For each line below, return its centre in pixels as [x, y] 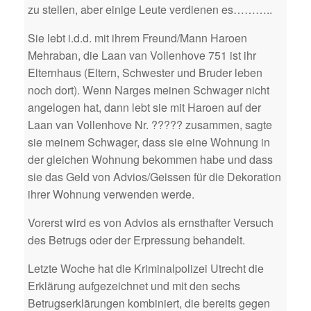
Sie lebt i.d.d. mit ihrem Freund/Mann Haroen [137, 37]
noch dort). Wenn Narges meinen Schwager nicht [149, 90]
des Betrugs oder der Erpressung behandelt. [136, 239]
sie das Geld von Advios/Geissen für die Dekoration [154, 176]
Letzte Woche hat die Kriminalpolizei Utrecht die [146, 268]
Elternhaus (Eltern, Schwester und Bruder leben [145, 72]
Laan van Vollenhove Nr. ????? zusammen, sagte [150, 124]
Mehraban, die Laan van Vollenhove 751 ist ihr [142, 55]
